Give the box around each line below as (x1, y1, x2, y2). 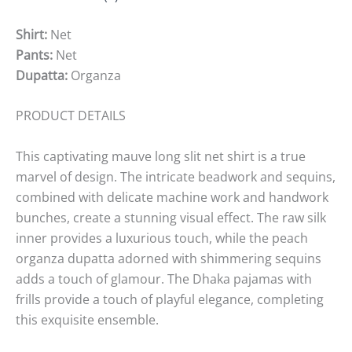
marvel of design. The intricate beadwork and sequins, (16, 167, 335, 185)
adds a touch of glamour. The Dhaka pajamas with (16, 269, 312, 288)
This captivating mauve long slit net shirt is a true (16, 147, 306, 165)
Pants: (16, 46, 56, 64)
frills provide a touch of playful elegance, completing (16, 290, 324, 308)
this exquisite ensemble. (16, 310, 159, 328)
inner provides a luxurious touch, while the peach (16, 229, 308, 247)
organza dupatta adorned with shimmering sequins (16, 249, 321, 267)
